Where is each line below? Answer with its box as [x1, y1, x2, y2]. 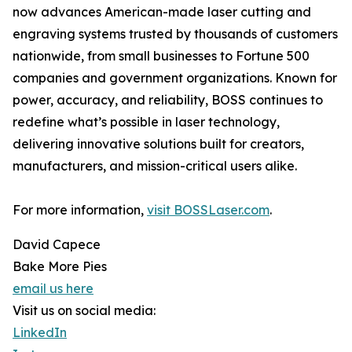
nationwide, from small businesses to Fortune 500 [13, 48, 310, 64]
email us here [13, 280, 93, 297]
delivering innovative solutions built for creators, [13, 136, 304, 152]
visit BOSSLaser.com [147, 202, 269, 218]
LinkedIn [13, 324, 67, 341]
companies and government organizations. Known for [13, 70, 337, 86]
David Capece [13, 236, 101, 253]
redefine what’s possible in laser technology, [13, 114, 280, 130]
